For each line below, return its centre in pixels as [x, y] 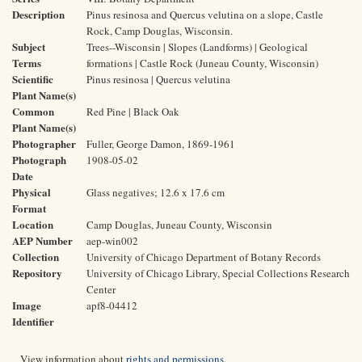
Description [38, 14]
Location [33, 224]
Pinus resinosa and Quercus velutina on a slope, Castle [205, 15]
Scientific [33, 79]
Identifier [33, 321]
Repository [37, 273]
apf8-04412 [112, 305]
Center [101, 289]
